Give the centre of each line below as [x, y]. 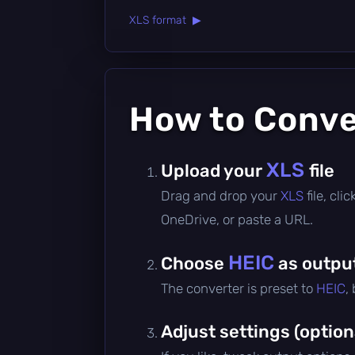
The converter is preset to [239, 288]
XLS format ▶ [165, 20]
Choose [195, 263]
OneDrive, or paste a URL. [237, 219]
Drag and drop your [221, 195]
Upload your [214, 170]
